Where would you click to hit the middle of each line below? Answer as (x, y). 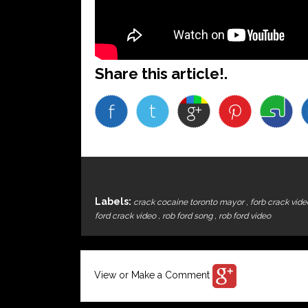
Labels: (114, 201)
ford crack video (126, 216)
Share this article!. (161, 74)
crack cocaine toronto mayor (190, 202)
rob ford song (188, 216)
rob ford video (245, 216)
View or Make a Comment (153, 275)
